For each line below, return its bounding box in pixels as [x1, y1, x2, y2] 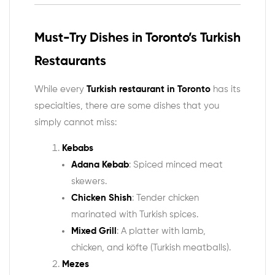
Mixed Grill [71, 226, 117, 236]
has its [211, 84, 241, 94]
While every [34, 84, 87, 94]
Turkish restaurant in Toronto [87, 84, 211, 94]
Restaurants [34, 55, 106, 69]
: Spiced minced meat [129, 160, 223, 169]
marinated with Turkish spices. [71, 209, 198, 219]
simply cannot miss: [34, 117, 117, 127]
